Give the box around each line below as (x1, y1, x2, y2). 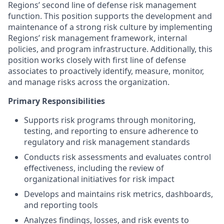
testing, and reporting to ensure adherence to (24, 125, 198, 136)
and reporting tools (24, 199, 98, 210)
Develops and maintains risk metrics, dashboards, (24, 188, 213, 199)
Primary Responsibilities (8, 95, 105, 106)
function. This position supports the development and (8, 10, 212, 21)
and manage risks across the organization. (8, 76, 169, 87)
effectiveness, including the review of (24, 162, 164, 173)
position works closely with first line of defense (8, 54, 186, 65)
